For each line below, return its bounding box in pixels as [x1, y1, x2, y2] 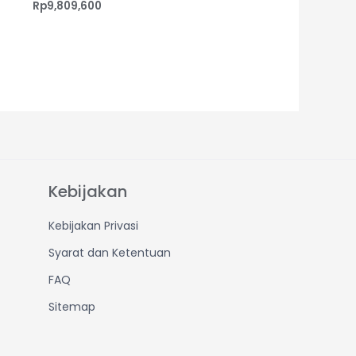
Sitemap [48, 299, 95, 315]
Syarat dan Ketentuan [48, 245, 171, 261]
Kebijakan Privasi [48, 218, 138, 234]
